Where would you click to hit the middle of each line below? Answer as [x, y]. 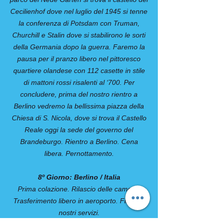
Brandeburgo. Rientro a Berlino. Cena [79, 142]
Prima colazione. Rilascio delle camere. [79, 189]
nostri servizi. [79, 213]
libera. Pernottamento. [79, 153]
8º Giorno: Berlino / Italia [79, 177]
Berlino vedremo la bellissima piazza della [79, 106]
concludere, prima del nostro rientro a [79, 94]
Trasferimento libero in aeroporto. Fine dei [79, 201]
